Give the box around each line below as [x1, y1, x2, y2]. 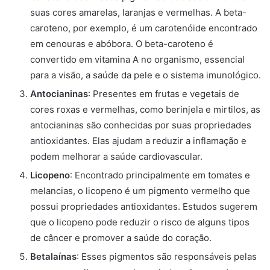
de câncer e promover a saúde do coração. [30, 231, 212, 243]
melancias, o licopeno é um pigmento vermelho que [30, 184, 250, 196]
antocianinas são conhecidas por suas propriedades [30, 119, 251, 131]
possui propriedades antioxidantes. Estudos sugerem [30, 200, 257, 212]
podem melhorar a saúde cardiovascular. [30, 150, 202, 162]
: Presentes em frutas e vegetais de [88, 87, 239, 99]
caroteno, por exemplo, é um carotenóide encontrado [30, 22, 257, 34]
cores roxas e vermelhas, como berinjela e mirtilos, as [30, 103, 260, 115]
